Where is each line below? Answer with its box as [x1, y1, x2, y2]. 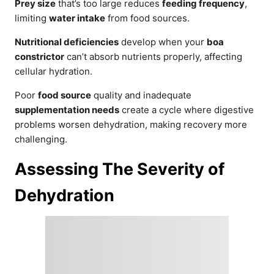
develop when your [119, 35, 207, 48]
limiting [15, 12, 49, 24]
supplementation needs [15, 103, 119, 116]
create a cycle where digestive [119, 103, 254, 116]
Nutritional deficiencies [15, 35, 119, 48]
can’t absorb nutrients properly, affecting [64, 50, 242, 62]
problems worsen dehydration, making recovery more [15, 118, 247, 130]
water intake [49, 12, 105, 24]
